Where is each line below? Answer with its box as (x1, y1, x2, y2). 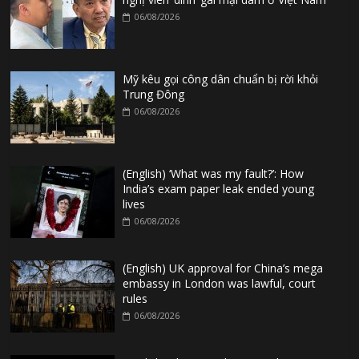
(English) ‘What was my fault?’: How (123, 166, 305, 182)
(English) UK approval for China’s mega (123, 260, 324, 276)
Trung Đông (123, 87, 185, 103)
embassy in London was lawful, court (123, 276, 317, 292)
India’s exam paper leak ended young (123, 181, 315, 197)
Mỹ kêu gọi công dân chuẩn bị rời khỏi (123, 71, 319, 87)
